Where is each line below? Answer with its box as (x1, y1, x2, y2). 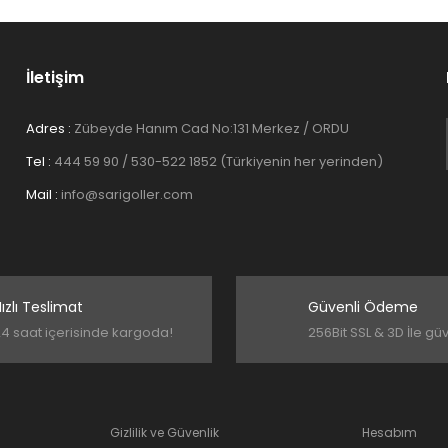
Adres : (26, 119, 74, 138)
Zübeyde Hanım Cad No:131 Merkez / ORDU (74, 119, 349, 138)
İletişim (26, 66, 84, 89)
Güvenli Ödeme (308, 297, 418, 317)
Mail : (26, 185, 61, 204)
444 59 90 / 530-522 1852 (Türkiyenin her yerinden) (54, 152, 383, 171)
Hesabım (362, 424, 417, 441)
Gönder (198, 165, 250, 185)
